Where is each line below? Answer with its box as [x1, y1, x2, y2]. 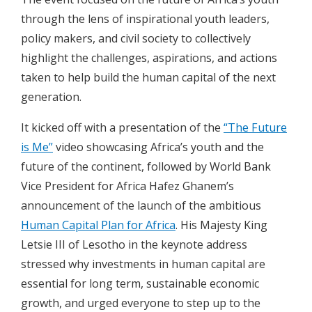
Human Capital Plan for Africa [21, 217, 175, 233]
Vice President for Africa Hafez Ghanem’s [21, 178, 234, 194]
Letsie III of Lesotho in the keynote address [21, 237, 247, 253]
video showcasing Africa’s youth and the [53, 139, 264, 155]
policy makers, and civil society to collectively [21, 31, 251, 47]
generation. [21, 89, 81, 105]
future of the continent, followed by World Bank [21, 159, 271, 175]
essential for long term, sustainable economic [21, 276, 259, 292]
